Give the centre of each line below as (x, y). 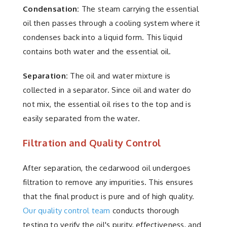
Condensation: (51, 9)
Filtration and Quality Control (92, 142)
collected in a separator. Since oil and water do (107, 90)
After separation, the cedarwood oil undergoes (107, 168)
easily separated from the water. (81, 118)
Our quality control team (67, 210)
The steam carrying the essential (139, 9)
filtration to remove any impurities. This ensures (108, 182)
